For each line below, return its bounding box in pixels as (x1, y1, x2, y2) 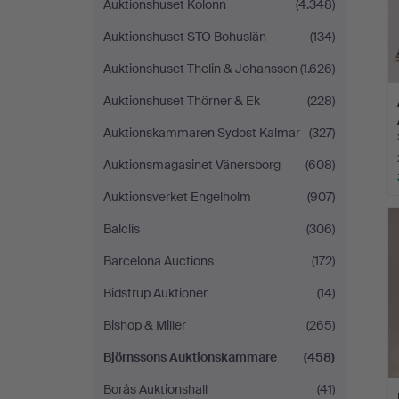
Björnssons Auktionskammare (103, 349, 277, 365)
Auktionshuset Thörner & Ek (103, 93, 260, 109)
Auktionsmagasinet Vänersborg (103, 157, 281, 173)
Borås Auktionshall (103, 381, 208, 397)
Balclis (103, 221, 140, 237)
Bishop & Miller (103, 317, 186, 333)
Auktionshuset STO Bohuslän (103, 28, 266, 45)
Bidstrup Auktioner (103, 285, 208, 301)
